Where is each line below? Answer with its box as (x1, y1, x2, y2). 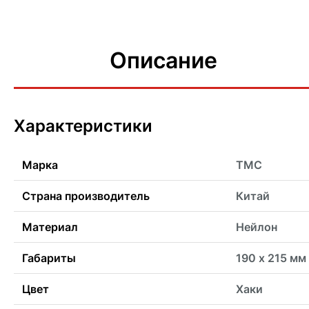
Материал (22, 220, 78, 235)
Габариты (22, 251, 76, 266)
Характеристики (14, 116, 152, 137)
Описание (110, 47, 218, 74)
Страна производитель (22, 189, 150, 203)
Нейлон (236, 220, 277, 235)
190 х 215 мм (236, 251, 306, 266)
